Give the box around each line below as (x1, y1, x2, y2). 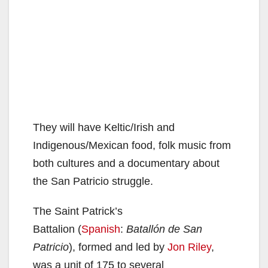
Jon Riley (167, 240, 211, 253)
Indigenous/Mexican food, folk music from (33, 139, 231, 151)
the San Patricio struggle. (33, 175, 153, 187)
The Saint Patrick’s (33, 205, 123, 217)
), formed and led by (69, 240, 167, 253)
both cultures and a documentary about (33, 157, 220, 169)
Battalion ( (33, 223, 81, 235)
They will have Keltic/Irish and (33, 121, 175, 133)
